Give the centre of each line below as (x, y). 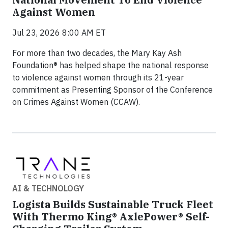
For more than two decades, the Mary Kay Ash (97, 53)
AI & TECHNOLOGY (48, 188)
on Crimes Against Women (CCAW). (76, 102)
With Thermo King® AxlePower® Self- (111, 216)
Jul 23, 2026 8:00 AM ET (59, 33)
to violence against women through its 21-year (98, 78)
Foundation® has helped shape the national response (110, 65)
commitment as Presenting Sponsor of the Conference (112, 90)
